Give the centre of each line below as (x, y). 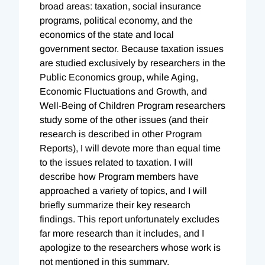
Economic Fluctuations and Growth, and (123, 91)
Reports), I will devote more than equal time (130, 148)
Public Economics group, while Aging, (119, 77)
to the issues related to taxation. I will (116, 162)
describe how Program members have (119, 176)
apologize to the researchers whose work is (130, 247)
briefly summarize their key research (115, 205)
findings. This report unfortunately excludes (130, 219)
